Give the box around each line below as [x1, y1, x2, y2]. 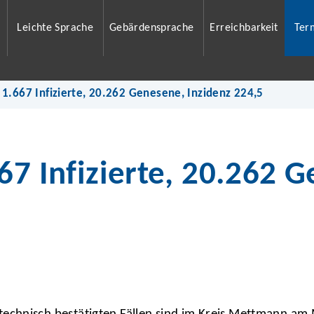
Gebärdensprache [109, 22, 194, 34]
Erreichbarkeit [210, 22, 278, 34]
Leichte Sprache [17, 22, 94, 34]
